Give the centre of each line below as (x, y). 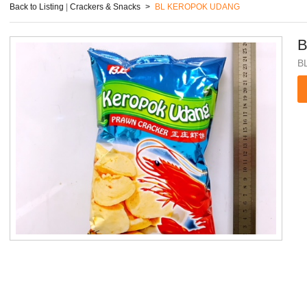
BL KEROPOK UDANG (197, 7)
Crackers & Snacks (105, 7)
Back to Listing (37, 7)
